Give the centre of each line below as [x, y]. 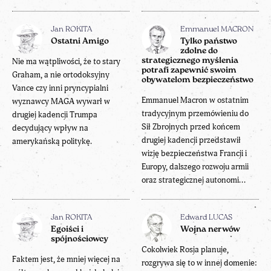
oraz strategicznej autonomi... [194, 180]
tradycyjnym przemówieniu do [195, 113]
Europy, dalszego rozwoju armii [195, 166]
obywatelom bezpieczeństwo [198, 80]
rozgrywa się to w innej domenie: [199, 263]
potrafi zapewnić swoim [189, 70]
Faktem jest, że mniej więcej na [66, 259]
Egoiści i [67, 229]
